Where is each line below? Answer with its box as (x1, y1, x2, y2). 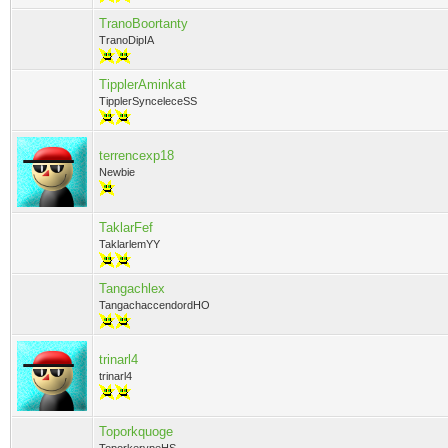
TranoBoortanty (99, 16, 188, 31)
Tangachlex (99, 281, 165, 296)
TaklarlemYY (99, 238, 160, 250)
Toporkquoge (99, 424, 173, 439)
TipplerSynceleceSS (99, 95, 197, 107)
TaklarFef (99, 220, 153, 235)
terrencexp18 (99, 148, 174, 163)
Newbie (99, 166, 135, 178)
